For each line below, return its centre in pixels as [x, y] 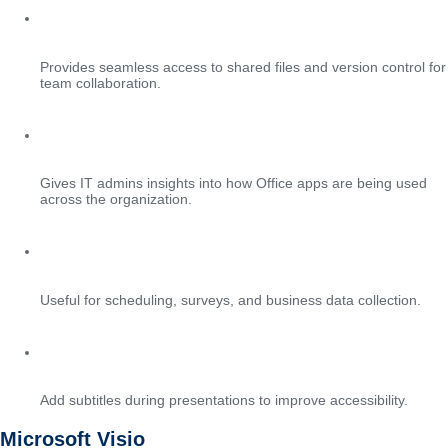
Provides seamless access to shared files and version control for [243, 66]
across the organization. [116, 199]
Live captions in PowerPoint [184, 349]
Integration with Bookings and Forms [230, 249]
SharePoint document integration [210, 16]
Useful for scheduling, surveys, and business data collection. [230, 299]
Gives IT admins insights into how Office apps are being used [233, 183]
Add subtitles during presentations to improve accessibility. [224, 400]
